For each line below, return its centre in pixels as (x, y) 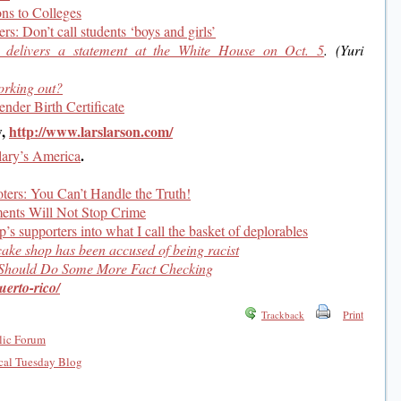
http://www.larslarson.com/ (91, 131)
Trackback (283, 314)
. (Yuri (344, 50)
